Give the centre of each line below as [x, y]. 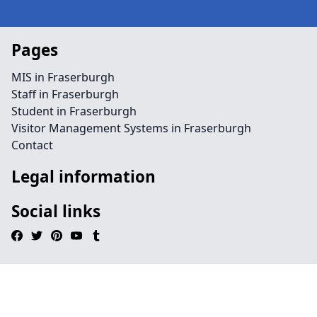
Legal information [83, 177]
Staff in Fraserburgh [65, 94]
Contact [32, 145]
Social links [56, 211]
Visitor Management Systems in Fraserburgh [131, 128]
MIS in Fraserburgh [63, 77]
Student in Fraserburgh [74, 111]
